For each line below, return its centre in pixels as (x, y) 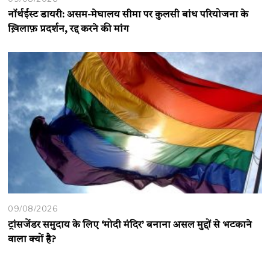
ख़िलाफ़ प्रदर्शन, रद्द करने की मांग (69, 30)
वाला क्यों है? (32, 240)
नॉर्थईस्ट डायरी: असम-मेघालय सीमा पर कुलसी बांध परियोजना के (128, 15)
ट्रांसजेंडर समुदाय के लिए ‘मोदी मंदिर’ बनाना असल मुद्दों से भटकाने (130, 226)
